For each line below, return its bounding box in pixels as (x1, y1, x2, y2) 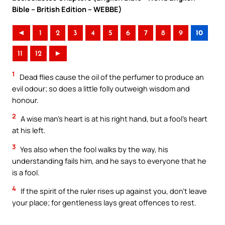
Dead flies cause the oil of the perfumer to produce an (18, 71, 204, 82)
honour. (12, 94, 39, 105)
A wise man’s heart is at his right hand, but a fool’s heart (19, 114, 207, 124)
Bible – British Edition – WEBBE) (12, 4, 122, 15)
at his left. (12, 125, 46, 136)
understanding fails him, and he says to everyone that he (12, 155, 206, 166)
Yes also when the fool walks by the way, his (19, 144, 168, 154)
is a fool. (12, 167, 40, 177)
